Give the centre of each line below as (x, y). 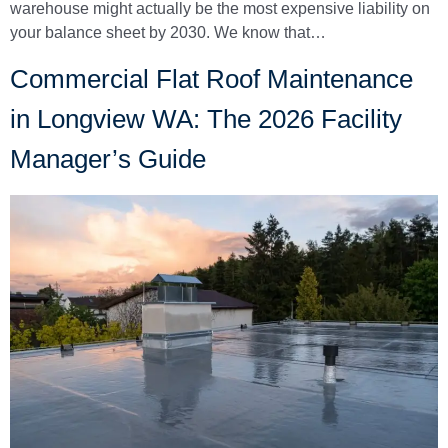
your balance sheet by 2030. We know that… (168, 32)
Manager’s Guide (108, 159)
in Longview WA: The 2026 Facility (206, 119)
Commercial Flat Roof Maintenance (211, 79)
